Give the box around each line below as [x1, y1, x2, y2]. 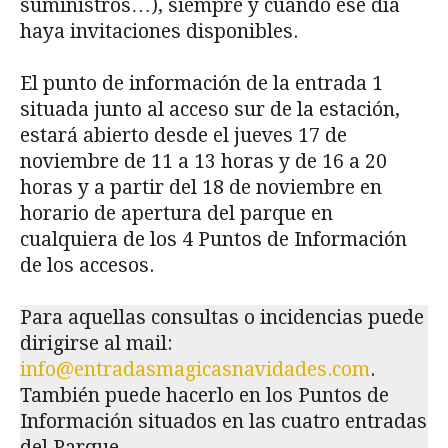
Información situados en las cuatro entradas [20, 410, 427, 434]
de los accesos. [20, 254, 154, 278]
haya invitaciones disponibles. [20, 20, 298, 44]
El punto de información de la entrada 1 [20, 72, 383, 96]
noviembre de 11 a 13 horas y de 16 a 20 [20, 150, 387, 174]
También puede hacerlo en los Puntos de [20, 384, 389, 408]
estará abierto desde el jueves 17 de [20, 124, 347, 148]
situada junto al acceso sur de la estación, [20, 98, 400, 122]
